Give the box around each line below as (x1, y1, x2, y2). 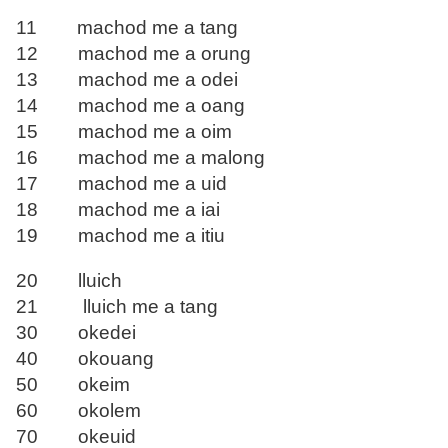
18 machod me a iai (16, 199, 220, 221)
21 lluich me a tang (16, 296, 218, 318)
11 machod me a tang (16, 17, 238, 39)
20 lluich (16, 270, 122, 292)
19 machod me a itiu (16, 225, 225, 247)
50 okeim (16, 374, 130, 396)
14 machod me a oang (16, 95, 245, 117)
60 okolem (16, 400, 141, 422)
